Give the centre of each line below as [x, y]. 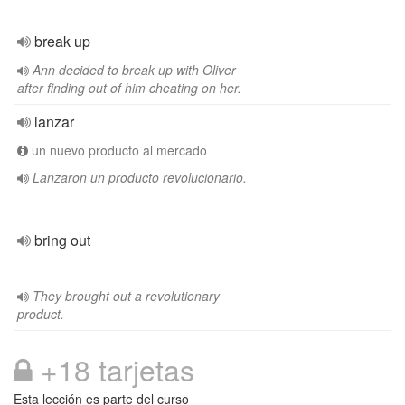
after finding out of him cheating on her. [129, 88]
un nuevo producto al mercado [118, 150]
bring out [62, 240]
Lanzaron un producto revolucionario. [140, 177]
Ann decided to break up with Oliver [134, 70]
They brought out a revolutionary [126, 296]
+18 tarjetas [113, 369]
